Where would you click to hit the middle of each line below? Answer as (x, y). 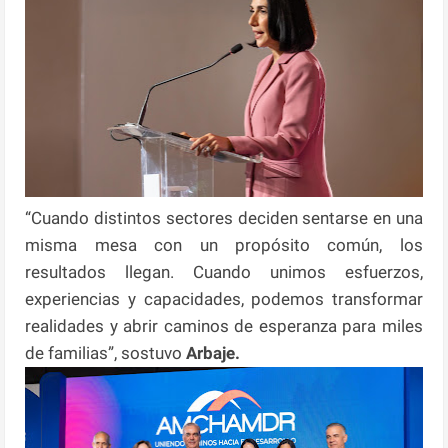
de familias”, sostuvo (106, 353)
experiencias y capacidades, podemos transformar (224, 299)
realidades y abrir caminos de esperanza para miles (224, 326)
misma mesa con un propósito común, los (224, 245)
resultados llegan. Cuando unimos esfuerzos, (224, 272)
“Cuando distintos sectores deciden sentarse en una (224, 218)
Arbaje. (213, 353)
